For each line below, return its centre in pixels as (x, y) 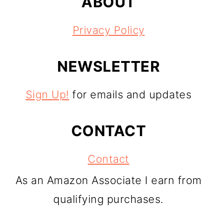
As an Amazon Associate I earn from (108, 180)
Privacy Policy (108, 30)
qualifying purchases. (108, 199)
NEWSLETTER (108, 67)
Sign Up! (47, 95)
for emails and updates (130, 95)
